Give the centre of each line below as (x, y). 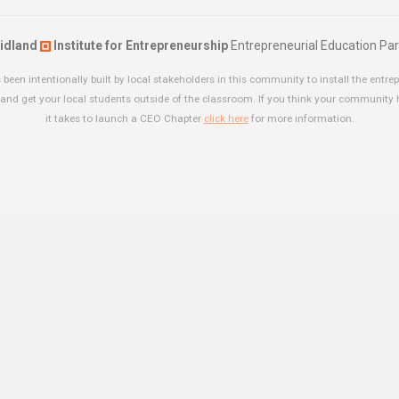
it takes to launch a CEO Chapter (124, 118)
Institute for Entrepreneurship (139, 45)
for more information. (301, 118)
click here (226, 118)
